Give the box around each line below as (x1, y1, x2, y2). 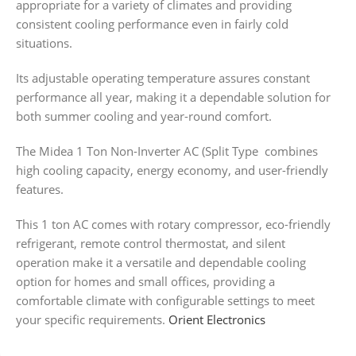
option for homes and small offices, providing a (16, 273, 275, 289)
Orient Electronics (165, 311, 269, 327)
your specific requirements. (16, 311, 165, 327)
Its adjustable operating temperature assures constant (16, 69, 310, 86)
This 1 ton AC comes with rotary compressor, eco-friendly (16, 215, 331, 232)
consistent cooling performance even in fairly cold (16, 15, 288, 32)
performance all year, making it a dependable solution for (16, 88, 331, 105)
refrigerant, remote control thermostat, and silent (16, 234, 285, 251)
